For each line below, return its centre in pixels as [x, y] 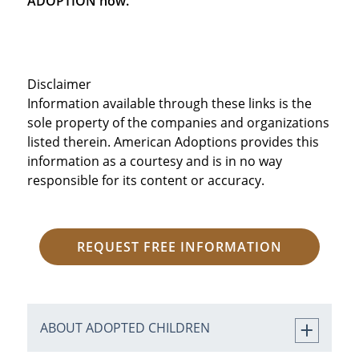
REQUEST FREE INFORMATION [179, 246]
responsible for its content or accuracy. [145, 180]
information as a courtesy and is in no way [154, 161]
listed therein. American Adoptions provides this [173, 141]
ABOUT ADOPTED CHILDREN [125, 327]
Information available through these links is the [169, 103]
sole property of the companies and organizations [178, 122]
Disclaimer [59, 84]
